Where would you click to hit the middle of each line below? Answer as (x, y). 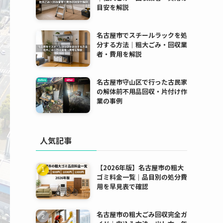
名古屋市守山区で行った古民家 (142, 82)
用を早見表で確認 (122, 187)
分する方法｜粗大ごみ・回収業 (142, 44)
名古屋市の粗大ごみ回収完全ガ (142, 215)
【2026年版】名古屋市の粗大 (140, 168)
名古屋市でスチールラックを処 (142, 35)
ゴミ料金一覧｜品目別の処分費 (142, 177)
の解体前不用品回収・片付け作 (142, 91)
